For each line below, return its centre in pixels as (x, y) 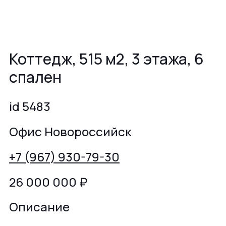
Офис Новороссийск (70, 131)
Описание (39, 207)
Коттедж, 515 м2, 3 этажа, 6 (106, 59)
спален (35, 77)
